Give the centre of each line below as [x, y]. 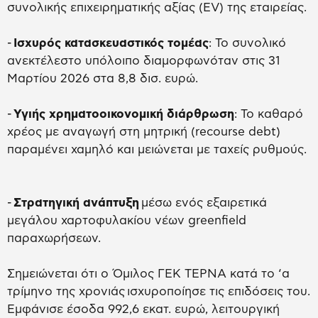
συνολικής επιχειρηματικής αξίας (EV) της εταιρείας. [157, 8]
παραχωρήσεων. [54, 238]
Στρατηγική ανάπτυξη [76, 203]
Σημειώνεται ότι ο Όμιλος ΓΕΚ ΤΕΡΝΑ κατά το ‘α [148, 274]
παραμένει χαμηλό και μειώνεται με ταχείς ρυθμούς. [157, 150]
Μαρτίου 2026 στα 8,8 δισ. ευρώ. [103, 79]
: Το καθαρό [269, 114]
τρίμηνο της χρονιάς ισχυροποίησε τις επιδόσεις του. [159, 292]
